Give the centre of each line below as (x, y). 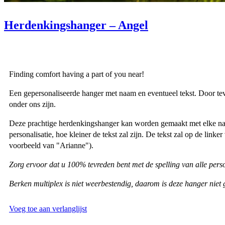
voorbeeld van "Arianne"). (51, 145)
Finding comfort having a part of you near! (77, 74)
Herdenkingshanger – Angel (76, 25)
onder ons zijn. (32, 104)
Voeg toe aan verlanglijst (48, 208)
